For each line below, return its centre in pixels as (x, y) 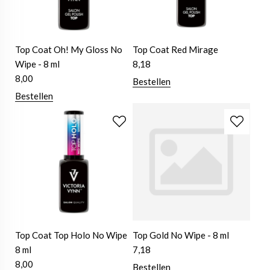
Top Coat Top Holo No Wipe (71, 235)
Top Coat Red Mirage (176, 50)
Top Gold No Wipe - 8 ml (181, 235)
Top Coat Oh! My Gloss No (69, 50)
